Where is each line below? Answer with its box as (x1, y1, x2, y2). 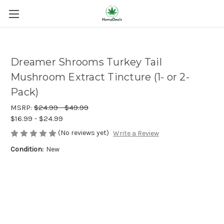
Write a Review (112, 129, 159, 138)
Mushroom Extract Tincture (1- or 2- (10, 71, 189, 83)
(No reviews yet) (58, 128, 109, 137)
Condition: (10, 145, 43, 154)
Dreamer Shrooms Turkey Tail (10, 56, 162, 68)
